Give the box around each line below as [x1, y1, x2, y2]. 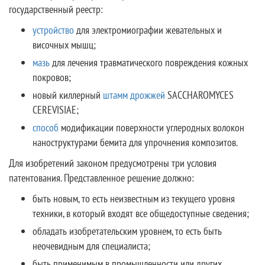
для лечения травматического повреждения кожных [50, 56, 248, 69]
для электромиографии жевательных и [74, 23, 222, 37]
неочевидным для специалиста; [33, 239, 150, 253]
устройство [33, 23, 74, 37]
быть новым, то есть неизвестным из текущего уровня [33, 192, 235, 205]
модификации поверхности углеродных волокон [59, 121, 244, 134]
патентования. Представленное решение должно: [9, 171, 194, 185]
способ [33, 121, 59, 134]
